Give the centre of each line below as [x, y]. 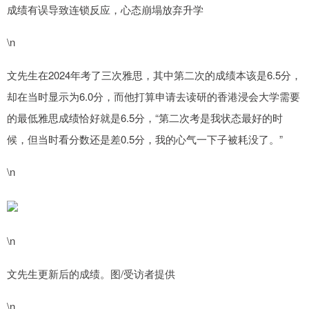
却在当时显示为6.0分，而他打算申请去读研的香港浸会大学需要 [153, 97]
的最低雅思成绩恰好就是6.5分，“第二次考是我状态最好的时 [145, 118]
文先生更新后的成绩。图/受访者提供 [91, 274]
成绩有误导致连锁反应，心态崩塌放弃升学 [105, 10]
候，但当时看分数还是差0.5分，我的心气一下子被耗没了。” [145, 139]
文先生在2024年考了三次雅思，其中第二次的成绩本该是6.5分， [154, 75]
